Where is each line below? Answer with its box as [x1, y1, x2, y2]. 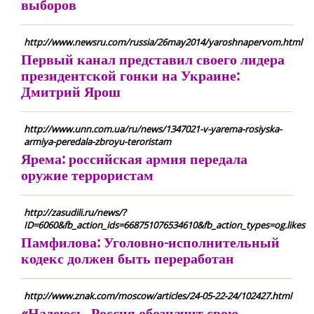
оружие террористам [21, 165, 153, 184]
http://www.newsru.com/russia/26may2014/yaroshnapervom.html [24, 36, 302, 48]
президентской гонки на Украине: [21, 66, 240, 85]
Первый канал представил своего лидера [21, 50, 285, 69]
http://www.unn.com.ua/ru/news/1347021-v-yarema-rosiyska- [24, 123, 282, 135]
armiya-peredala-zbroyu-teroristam [24, 135, 171, 148]
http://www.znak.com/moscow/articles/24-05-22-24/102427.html [24, 289, 292, 302]
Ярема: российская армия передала [21, 149, 247, 168]
